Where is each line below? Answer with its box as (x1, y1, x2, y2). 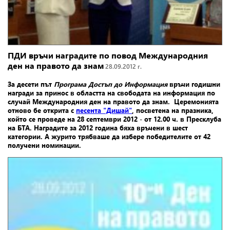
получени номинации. (8, 140, 81, 149)
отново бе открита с (8, 105, 76, 114)
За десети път (8, 79, 54, 88)
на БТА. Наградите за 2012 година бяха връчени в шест (8, 123, 188, 132)
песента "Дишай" (76, 105, 132, 114)
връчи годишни (167, 79, 220, 88)
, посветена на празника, (132, 105, 214, 114)
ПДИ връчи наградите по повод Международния (8, 49, 208, 61)
